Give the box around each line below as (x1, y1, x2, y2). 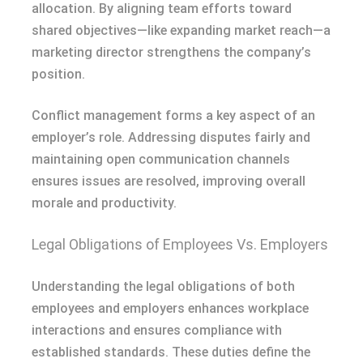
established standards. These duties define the (32, 344, 310, 360)
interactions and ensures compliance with (32, 322, 282, 338)
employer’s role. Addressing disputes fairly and (32, 129, 310, 145)
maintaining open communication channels (32, 151, 290, 167)
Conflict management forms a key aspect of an (32, 107, 315, 123)
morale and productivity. (32, 194, 177, 211)
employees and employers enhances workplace (32, 300, 309, 316)
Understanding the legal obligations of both (32, 278, 295, 294)
